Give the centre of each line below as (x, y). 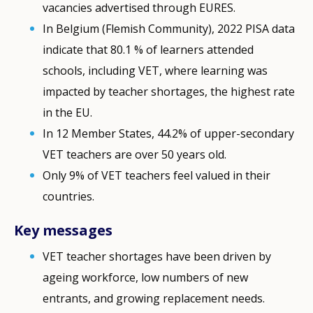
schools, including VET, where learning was (155, 70)
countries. (69, 196)
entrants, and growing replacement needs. (154, 298)
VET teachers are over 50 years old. (135, 154)
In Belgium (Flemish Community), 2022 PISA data (169, 28)
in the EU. (68, 112)
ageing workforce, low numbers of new (146, 277)
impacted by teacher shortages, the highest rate (169, 91)
